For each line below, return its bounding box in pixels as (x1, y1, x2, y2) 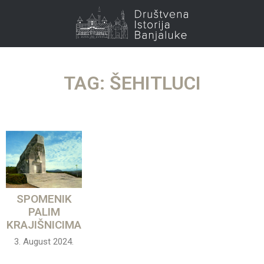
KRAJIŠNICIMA (6, 217, 82, 232)
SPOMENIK (16, 192, 72, 206)
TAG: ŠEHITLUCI (63, 72, 201, 94)
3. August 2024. (14, 236, 74, 247)
